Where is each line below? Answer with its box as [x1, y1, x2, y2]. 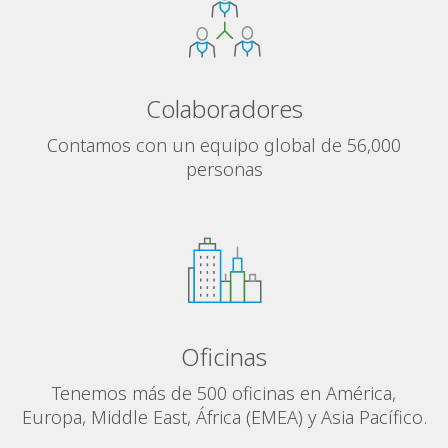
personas [185, 157, 263, 181]
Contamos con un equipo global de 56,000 [47, 133, 401, 157]
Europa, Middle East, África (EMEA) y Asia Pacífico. [21, 405, 427, 429]
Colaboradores [145, 92, 303, 125]
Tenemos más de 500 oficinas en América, [52, 381, 396, 405]
